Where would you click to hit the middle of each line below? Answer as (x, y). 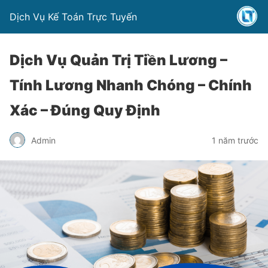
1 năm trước (235, 140)
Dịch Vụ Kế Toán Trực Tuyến (73, 17)
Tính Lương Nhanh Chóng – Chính (131, 85)
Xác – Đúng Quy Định (85, 110)
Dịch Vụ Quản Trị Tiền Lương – (118, 60)
